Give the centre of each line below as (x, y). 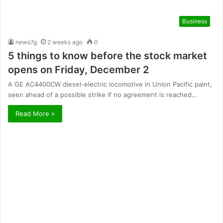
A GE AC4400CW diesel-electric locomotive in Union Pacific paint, (110, 84)
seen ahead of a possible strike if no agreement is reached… (103, 94)
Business (195, 21)
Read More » (35, 113)
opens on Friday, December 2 (78, 69)
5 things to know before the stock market (108, 56)
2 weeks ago (65, 42)
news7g (26, 42)
